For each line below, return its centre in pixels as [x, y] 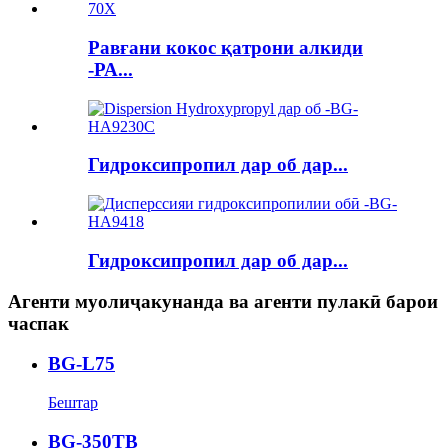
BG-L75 [81, 364]
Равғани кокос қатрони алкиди [225, 47]
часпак [38, 323]
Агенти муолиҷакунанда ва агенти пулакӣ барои [223, 301]
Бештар [73, 402]
